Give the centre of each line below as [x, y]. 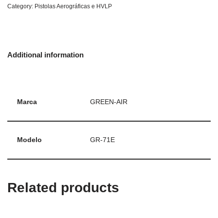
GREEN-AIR [109, 102]
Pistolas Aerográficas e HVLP [73, 6]
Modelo [29, 140]
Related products [63, 188]
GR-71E [102, 140]
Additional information [45, 54]
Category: [21, 6]
